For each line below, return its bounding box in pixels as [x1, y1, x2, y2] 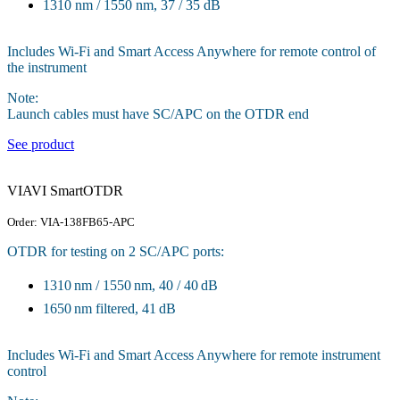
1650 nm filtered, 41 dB [43, 300, 176, 316]
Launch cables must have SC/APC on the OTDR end [7, 105, 309, 121]
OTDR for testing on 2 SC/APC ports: [7, 243, 224, 259]
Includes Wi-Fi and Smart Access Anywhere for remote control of [7, 43, 376, 59]
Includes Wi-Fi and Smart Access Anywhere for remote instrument [7, 346, 380, 362]
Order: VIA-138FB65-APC [7, 214, 135, 229]
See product [7, 136, 74, 152]
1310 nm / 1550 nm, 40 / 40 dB [43, 277, 218, 293]
